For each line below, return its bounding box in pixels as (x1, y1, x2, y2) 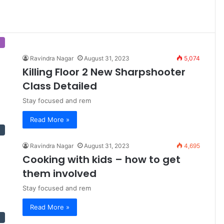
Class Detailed (22, 79, 97, 93)
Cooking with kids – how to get (22, 152, 180, 167)
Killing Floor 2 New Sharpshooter (22, 65, 185, 79)
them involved (22, 166, 96, 181)
